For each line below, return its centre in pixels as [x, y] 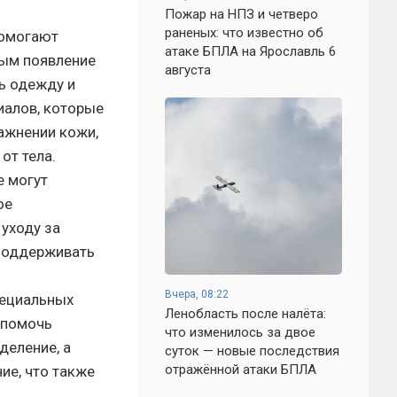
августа [188, 70]
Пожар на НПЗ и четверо [241, 14]
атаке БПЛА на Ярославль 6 [250, 51]
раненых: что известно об [244, 33]
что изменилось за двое [240, 332]
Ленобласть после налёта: [245, 314]
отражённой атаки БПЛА [241, 370]
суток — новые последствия [252, 351]
